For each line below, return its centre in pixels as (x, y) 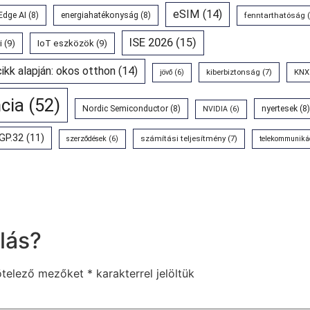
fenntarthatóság (275, 16)
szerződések (86, 139)
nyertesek (280, 109)
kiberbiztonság (233, 72)
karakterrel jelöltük (144, 274)
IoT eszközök (66, 44)
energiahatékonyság (100, 16)
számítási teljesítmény (183, 139)
